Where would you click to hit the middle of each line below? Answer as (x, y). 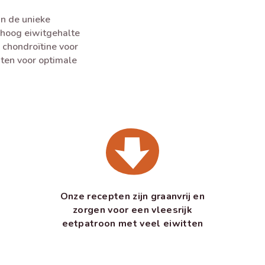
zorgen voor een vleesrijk (132, 210)
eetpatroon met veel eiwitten (132, 224)
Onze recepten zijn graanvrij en (132, 197)
